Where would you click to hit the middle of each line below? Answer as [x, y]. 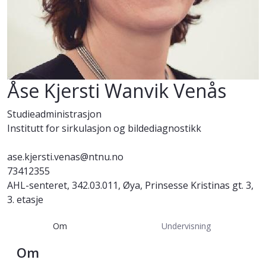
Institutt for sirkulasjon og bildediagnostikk [104, 129]
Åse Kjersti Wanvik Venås [117, 91]
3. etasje [25, 200]
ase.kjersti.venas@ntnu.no [65, 157]
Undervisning [186, 226]
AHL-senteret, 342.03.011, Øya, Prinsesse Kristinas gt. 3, [130, 186]
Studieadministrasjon [54, 114]
